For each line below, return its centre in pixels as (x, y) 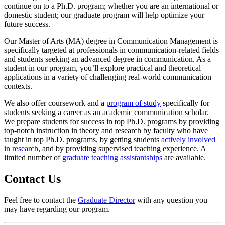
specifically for (185, 103)
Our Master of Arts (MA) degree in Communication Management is (111, 41)
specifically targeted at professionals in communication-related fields (111, 50)
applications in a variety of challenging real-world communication (108, 77)
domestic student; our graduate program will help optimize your (104, 15)
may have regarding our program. (57, 209)
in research (21, 149)
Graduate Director (106, 200)
